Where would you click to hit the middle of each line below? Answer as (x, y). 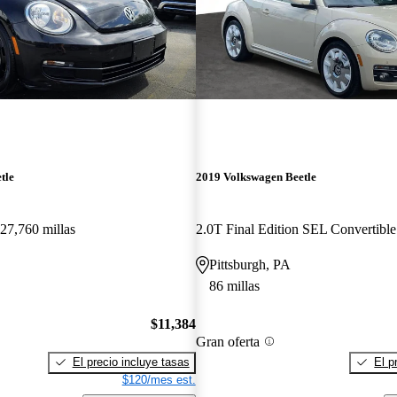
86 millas (234, 286)
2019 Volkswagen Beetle (256, 177)
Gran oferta (227, 341)
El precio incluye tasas (131, 362)
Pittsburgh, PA (249, 265)
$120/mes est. (159, 379)
